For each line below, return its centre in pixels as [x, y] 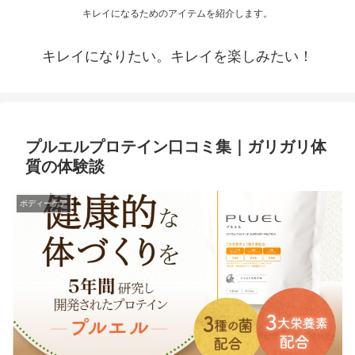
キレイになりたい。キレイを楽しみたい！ [177, 57]
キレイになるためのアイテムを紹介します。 [177, 14]
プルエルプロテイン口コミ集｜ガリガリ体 [176, 147]
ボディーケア [44, 204]
